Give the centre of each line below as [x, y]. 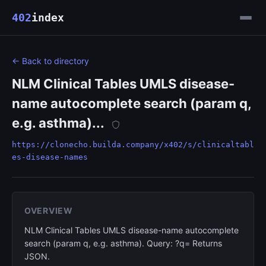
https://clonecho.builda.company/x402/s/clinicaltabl [133, 145]
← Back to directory [50, 61]
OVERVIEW [49, 210]
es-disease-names [50, 157]
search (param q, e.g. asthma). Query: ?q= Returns [123, 243]
